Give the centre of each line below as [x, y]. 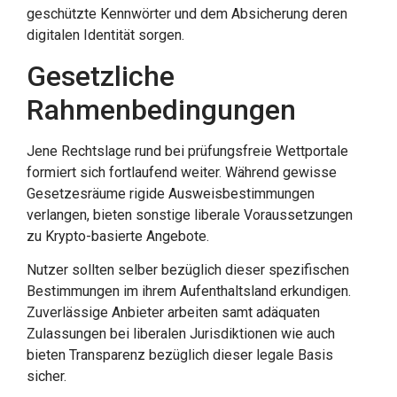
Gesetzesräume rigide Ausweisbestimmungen [171, 193]
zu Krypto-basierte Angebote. [118, 236]
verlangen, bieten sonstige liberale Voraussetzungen [190, 214]
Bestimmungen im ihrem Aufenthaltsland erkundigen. [189, 292]
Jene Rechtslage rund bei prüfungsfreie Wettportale [187, 151]
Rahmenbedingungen [161, 109]
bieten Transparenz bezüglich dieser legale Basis [180, 355]
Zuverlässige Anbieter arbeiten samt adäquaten [173, 313]
